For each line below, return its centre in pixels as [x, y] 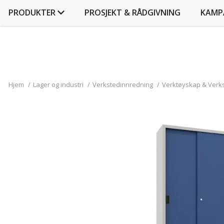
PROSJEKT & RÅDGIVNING [132, 12]
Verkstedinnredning [123, 84]
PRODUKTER [32, 12]
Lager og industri [58, 84]
